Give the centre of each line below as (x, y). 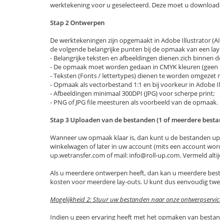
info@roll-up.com (154, 155)
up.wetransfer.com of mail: (90, 155)
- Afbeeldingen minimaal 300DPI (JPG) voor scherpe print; (132, 93)
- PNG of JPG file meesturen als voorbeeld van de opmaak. (134, 102)
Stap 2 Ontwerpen (77, 23)
